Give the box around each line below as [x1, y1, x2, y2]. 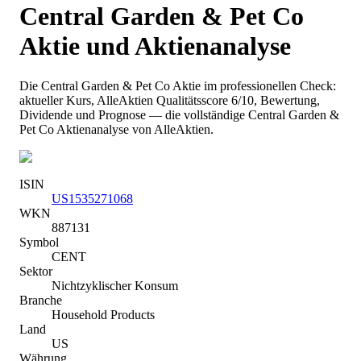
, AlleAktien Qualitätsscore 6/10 [91, 93, 254, 107]
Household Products [52, 307, 155, 322]
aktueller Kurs [19, 93, 91, 107]
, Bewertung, [254, 93, 320, 107]
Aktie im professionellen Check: [170, 78, 336, 93]
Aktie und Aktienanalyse [19, 31, 291, 61]
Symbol [19, 234, 59, 249]
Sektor [19, 263, 52, 278]
